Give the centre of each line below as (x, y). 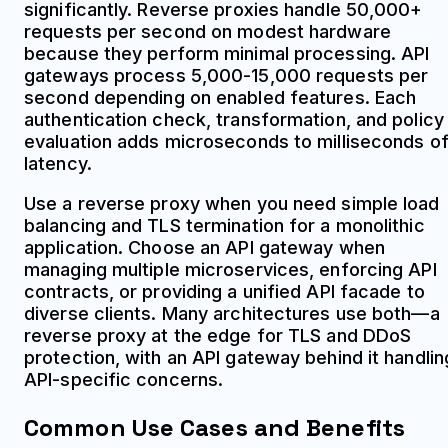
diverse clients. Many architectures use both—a (232, 313)
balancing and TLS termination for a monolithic (224, 225)
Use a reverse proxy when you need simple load (232, 203)
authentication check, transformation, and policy (234, 119)
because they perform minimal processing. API (227, 53)
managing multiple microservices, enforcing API (230, 269)
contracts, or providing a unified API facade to (224, 291)
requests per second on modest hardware (207, 31)
